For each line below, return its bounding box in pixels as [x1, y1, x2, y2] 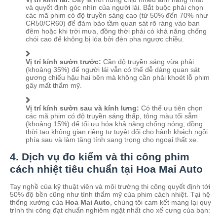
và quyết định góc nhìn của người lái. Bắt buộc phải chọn [26, 3, 203, 11]
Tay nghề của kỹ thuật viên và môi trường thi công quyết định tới [10, 182, 210, 190]
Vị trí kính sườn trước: [26, 57, 101, 66]
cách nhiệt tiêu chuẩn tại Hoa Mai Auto [10, 163, 203, 175]
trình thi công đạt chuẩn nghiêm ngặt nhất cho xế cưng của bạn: [10, 206, 210, 214]
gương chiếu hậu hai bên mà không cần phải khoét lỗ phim [26, 73, 210, 81]
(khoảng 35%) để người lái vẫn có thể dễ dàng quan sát [26, 65, 200, 74]
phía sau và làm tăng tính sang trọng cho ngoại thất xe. [26, 135, 198, 144]
